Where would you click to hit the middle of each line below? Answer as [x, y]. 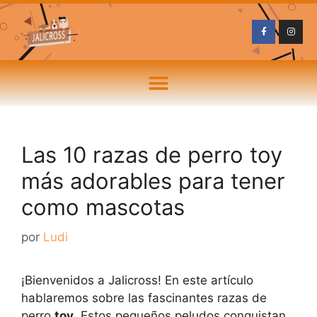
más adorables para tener [153, 181]
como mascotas [103, 207]
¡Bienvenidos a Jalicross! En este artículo [137, 280]
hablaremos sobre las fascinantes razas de [144, 298]
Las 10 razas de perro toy [152, 155]
